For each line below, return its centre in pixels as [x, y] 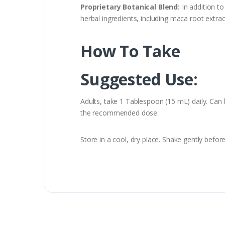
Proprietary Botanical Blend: [131, 7]
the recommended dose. [121, 113]
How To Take [130, 51]
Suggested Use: [139, 79]
